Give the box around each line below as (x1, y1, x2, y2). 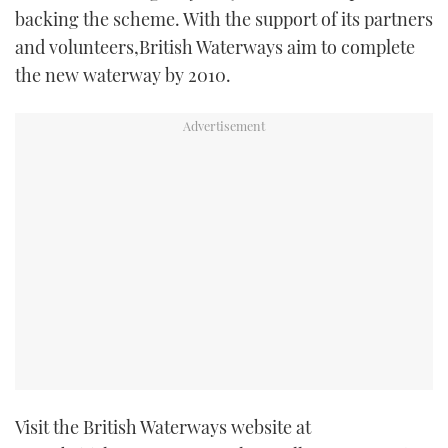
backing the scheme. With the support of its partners (15, 7, 433, 32)
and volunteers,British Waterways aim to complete (15, 35, 415, 60)
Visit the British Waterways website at (15, 415, 311, 440)
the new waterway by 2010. (15, 63, 231, 88)
